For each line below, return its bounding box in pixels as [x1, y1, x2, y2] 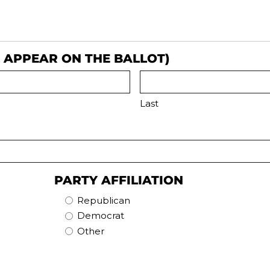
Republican [77, 194, 130, 206]
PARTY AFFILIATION [54, 172, 183, 187]
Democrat [77, 210, 124, 222]
